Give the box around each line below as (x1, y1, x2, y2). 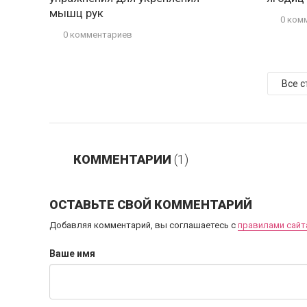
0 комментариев (63, 29, 132, 40)
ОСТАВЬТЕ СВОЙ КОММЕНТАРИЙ (49, 197, 252, 212)
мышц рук (49, 6, 103, 20)
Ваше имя (49, 248, 95, 259)
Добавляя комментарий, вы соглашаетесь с (49, 220, 238, 230)
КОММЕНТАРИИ (73, 152, 174, 167)
